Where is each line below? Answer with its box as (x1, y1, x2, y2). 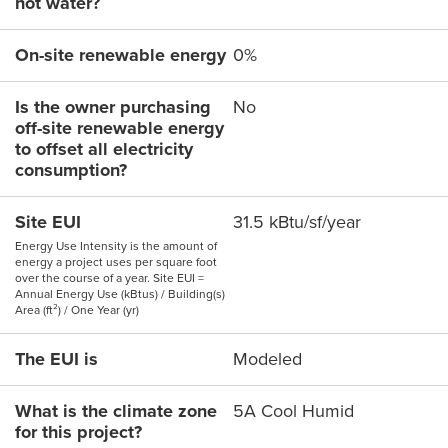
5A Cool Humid (233, 398, 354, 425)
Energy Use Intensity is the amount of (15, 237, 217, 256)
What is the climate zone (15, 398, 217, 425)
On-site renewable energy (15, 42, 226, 69)
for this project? (15, 419, 142, 446)
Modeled (233, 346, 302, 373)
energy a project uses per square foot (15, 253, 217, 272)
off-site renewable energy (15, 115, 224, 142)
